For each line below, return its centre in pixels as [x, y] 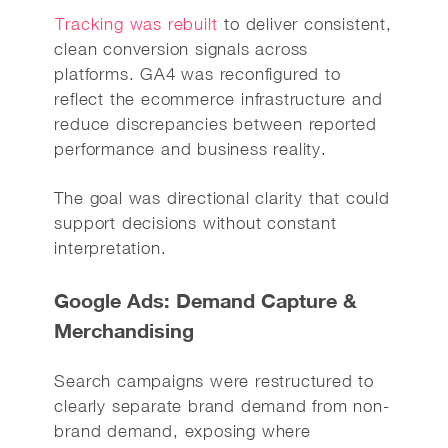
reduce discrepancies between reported [215, 124]
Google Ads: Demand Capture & [206, 300]
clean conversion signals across [181, 49]
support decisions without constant [195, 223]
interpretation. [110, 248]
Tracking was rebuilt [136, 24]
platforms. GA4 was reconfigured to [197, 74]
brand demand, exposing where [182, 431]
